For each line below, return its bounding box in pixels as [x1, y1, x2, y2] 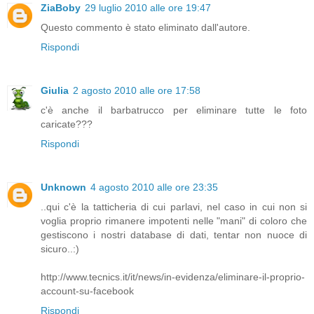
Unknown [41, 182, 86, 193]
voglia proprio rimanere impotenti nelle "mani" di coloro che [41, 215, 307, 227]
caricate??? [41, 118, 93, 130]
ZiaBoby [41, 2, 81, 14]
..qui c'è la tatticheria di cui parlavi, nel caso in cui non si [41, 201, 307, 213]
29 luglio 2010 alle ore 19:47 [85, 2, 211, 14]
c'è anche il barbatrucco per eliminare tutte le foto [41, 104, 307, 116]
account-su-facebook [41, 285, 134, 297]
